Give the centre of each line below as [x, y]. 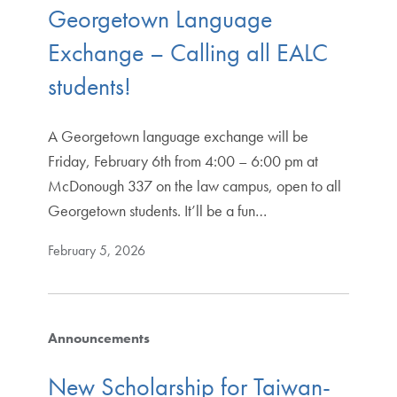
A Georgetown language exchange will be [178, 136]
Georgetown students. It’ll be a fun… [157, 210]
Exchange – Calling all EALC [187, 52]
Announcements [98, 338]
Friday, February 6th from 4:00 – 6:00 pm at [183, 160]
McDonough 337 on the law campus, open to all [194, 185]
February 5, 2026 [96, 250]
